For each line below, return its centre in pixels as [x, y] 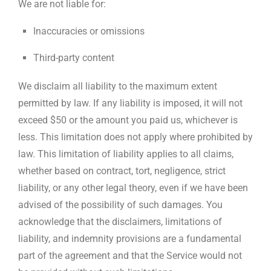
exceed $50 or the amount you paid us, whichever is [128, 120]
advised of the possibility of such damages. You [120, 204]
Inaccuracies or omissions [89, 31]
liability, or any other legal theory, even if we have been [133, 188]
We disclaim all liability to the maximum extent [118, 86]
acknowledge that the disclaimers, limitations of [120, 221]
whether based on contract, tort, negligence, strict [122, 171]
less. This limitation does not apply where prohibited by [135, 137]
